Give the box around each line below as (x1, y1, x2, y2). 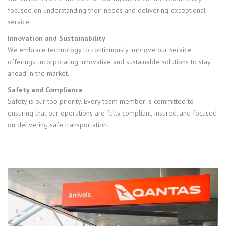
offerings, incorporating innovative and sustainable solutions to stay (8, 57, 210, 66)
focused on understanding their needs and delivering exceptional (8, 6, 206, 15)
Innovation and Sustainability (8, 34, 105, 43)
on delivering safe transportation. (8, 120, 108, 129)
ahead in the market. (8, 69, 69, 78)
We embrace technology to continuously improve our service (8, 45, 191, 54)
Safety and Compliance (8, 85, 83, 94)
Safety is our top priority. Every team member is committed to (8, 97, 194, 106)
